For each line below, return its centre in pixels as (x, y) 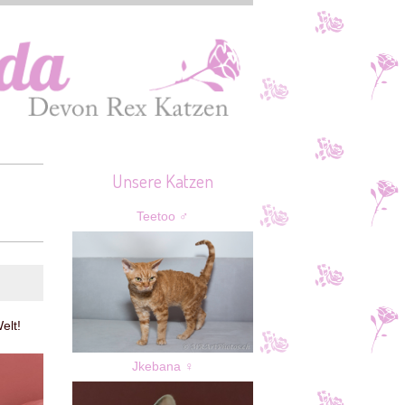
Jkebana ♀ (163, 366)
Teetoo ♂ (163, 217)
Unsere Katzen (163, 181)
